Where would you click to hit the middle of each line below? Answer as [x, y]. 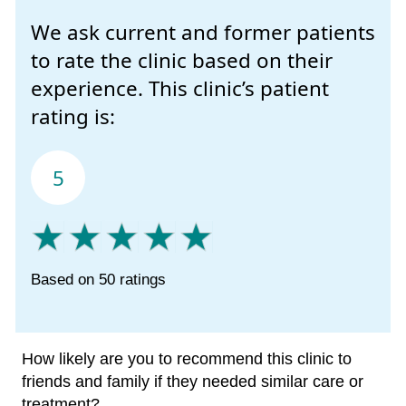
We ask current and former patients [203, 33]
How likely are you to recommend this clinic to [187, 359]
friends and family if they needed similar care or [193, 382]
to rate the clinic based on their [182, 61]
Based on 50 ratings [98, 280]
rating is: [73, 117]
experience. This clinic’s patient [180, 89]
